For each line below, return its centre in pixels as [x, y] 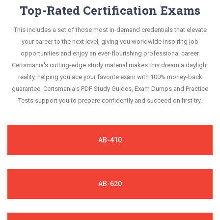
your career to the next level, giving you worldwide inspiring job [110, 41]
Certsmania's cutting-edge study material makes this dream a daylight [110, 65]
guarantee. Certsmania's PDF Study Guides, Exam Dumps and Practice [110, 88]
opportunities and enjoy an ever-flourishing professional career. [110, 53]
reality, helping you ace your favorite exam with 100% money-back [110, 77]
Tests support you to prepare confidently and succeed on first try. [110, 100]
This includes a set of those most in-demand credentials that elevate [110, 29]
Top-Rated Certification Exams [110, 10]
